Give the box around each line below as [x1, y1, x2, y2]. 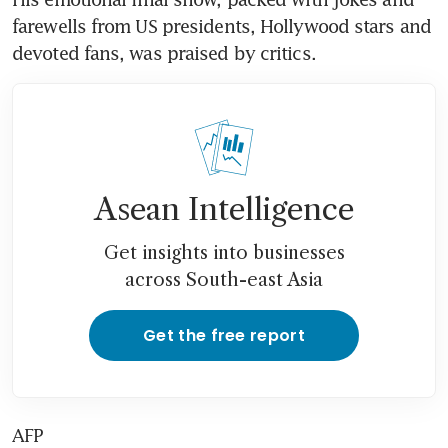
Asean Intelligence [94, 190, 354, 228]
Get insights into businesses [103, 241, 345, 264]
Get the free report [142, 323, 306, 347]
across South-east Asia [125, 268, 323, 291]
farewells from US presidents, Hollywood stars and [12, 14, 431, 37]
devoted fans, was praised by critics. [12, 41, 316, 64]
